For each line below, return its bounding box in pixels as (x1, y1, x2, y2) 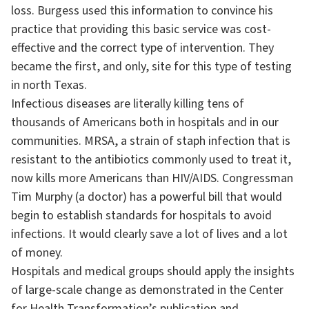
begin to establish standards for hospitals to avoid (11, 207, 272, 224)
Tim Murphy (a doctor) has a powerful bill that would (11, 188, 282, 206)
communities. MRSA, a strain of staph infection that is (11, 132, 290, 150)
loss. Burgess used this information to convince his (11, 2, 273, 19)
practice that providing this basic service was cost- (11, 21, 271, 38)
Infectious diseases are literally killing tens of (11, 95, 244, 112)
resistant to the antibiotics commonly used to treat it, (11, 151, 291, 168)
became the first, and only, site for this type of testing (11, 58, 292, 75)
